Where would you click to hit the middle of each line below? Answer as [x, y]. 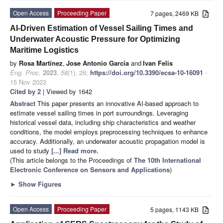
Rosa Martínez [41, 63]
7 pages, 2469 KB [177, 13]
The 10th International [167, 160]
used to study [31, 150]
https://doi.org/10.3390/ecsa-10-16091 [147, 72]
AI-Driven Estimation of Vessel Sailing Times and [102, 28]
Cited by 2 [25, 91]
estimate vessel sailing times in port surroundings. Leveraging [99, 112]
